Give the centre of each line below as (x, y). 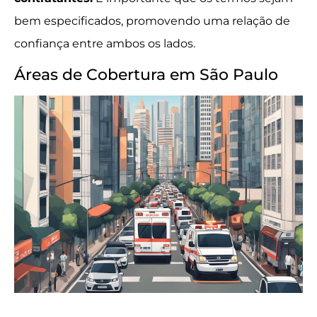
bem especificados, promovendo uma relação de (152, 21)
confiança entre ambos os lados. (105, 44)
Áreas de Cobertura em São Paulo (146, 74)
